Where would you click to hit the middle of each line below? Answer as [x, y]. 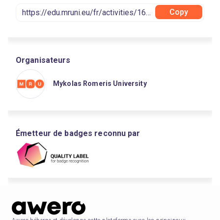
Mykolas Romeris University [100, 83]
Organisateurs [43, 60]
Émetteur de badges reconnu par [78, 133]
